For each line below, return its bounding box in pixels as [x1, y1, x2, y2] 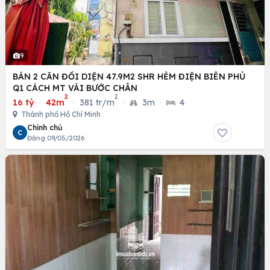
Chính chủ [27, 122, 62, 132]
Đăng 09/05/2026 [27, 133, 84, 142]
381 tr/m [80, 96, 115, 108]
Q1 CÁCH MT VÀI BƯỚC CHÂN [13, 82, 137, 93]
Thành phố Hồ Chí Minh [19, 109, 101, 119]
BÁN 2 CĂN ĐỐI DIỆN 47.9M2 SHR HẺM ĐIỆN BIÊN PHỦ [13, 71, 245, 82]
